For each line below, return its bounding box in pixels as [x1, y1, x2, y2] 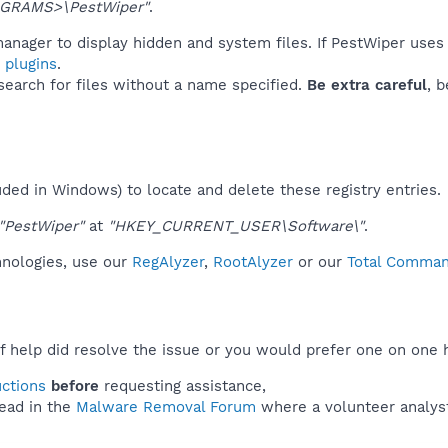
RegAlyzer [132, 252, 204, 271]
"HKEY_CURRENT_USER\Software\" [108, 216, 364, 235]
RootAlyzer [213, 252, 293, 271]
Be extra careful [307, 75, 427, 94]
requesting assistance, [99, 376, 266, 395]
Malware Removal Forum [76, 397, 256, 416]
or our [293, 252, 347, 271]
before [51, 376, 99, 395]
